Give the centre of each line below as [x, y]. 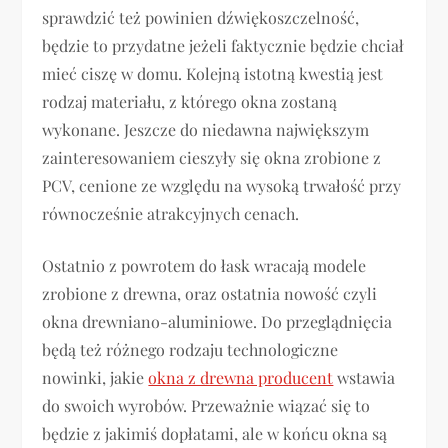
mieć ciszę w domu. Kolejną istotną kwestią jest [213, 73]
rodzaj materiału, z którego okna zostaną [190, 101]
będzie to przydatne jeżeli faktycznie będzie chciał [223, 45]
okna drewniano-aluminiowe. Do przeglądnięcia [217, 321]
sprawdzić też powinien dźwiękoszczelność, [201, 17]
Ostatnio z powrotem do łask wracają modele [204, 265]
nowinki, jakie [95, 377]
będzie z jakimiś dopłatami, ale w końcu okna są [215, 433]
